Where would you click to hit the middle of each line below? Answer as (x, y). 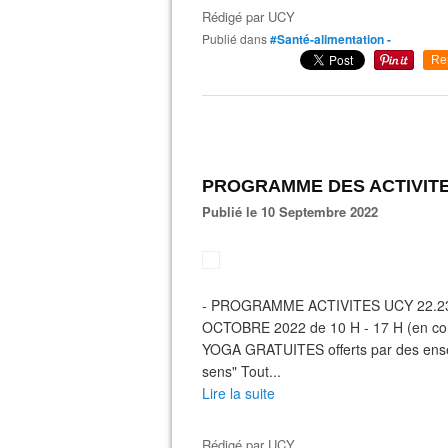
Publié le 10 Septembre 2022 (294, 211)
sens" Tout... (241, 371)
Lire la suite (238, 393)
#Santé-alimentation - (330, 39)
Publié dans (238, 38)
